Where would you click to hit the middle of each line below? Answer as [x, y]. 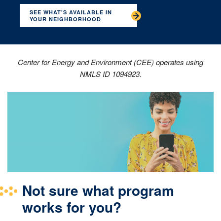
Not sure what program [98, 190]
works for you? [74, 207]
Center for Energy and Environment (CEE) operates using [110, 62]
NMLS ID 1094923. [110, 74]
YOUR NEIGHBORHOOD [65, 19]
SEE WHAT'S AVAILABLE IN [71, 12]
